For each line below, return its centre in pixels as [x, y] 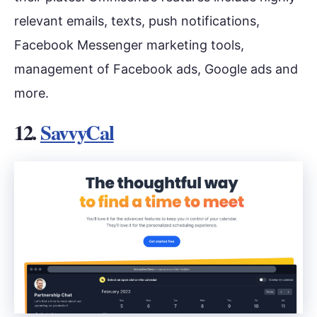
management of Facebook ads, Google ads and [156, 69]
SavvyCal [77, 132]
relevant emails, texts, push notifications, [137, 21]
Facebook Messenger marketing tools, [129, 45]
